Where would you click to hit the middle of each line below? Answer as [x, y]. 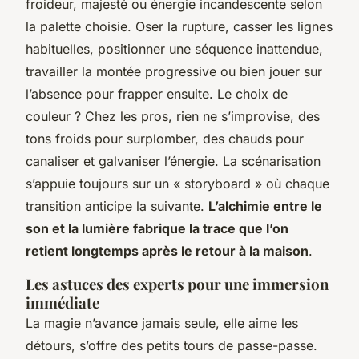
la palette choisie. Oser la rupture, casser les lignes [179, 26]
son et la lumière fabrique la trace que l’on [157, 228]
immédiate [63, 302]
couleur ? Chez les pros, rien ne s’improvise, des [173, 116]
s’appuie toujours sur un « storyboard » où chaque [177, 183]
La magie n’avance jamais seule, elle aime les [162, 323]
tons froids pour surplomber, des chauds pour [165, 138]
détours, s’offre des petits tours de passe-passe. [171, 345]
